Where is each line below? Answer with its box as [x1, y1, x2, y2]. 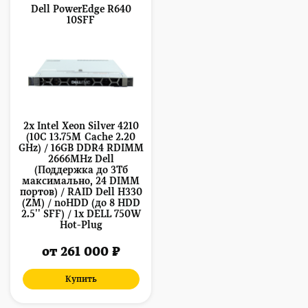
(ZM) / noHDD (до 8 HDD [21, 197, 140, 209]
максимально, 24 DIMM [22, 175, 140, 187]
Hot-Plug [59, 219, 102, 231]
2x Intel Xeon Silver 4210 [23, 120, 139, 132]
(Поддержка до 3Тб [34, 164, 128, 176]
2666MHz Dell [47, 153, 114, 165]
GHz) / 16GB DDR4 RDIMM [18, 142, 144, 154]
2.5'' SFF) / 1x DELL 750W [21, 208, 141, 220]
